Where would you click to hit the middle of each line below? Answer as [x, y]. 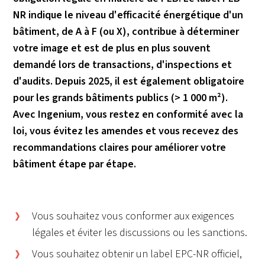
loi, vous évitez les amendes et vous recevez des [126, 131]
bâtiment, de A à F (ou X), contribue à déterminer [126, 32]
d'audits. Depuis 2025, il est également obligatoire [129, 81]
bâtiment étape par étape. [75, 164]
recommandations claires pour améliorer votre [120, 148]
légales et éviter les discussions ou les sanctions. [140, 233]
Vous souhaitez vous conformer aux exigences [133, 216]
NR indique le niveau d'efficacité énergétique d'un [128, 15]
